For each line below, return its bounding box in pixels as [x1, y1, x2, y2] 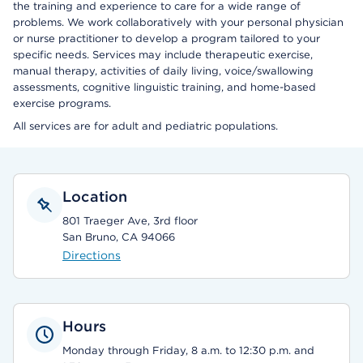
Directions [62, 249, 121, 262]
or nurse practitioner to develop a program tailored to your [13, 32, 320, 45]
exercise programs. [13, 97, 111, 109]
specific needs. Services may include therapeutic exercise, [13, 49, 313, 61]
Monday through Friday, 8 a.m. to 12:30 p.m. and [62, 344, 314, 357]
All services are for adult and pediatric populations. [13, 120, 278, 132]
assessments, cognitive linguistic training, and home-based [13, 81, 316, 93]
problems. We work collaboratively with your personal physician [13, 16, 344, 28]
